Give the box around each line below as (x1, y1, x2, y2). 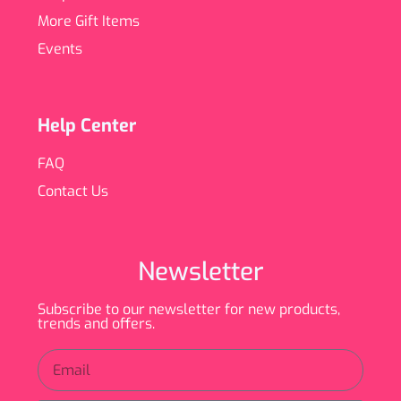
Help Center (38, 114, 136, 139)
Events (38, 39, 82, 59)
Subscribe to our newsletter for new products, (38, 300, 340, 320)
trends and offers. (38, 314, 155, 334)
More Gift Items (38, 12, 140, 31)
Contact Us (38, 182, 108, 201)
